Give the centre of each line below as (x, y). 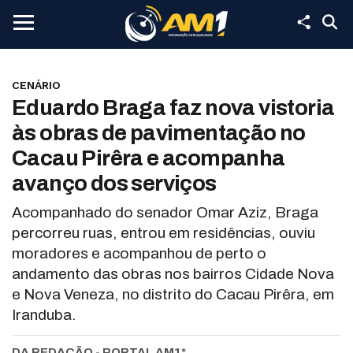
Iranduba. (44, 315)
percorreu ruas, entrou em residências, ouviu (163, 233)
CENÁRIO (36, 85)
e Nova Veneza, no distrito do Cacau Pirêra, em (173, 294)
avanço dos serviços (114, 183)
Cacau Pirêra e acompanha (149, 158)
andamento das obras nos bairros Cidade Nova (173, 274)
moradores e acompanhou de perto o (139, 253)
